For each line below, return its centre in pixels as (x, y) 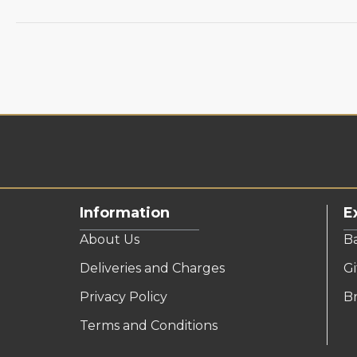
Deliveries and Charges (152, 268)
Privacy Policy (124, 297)
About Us (110, 239)
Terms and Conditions (149, 326)
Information (125, 213)
